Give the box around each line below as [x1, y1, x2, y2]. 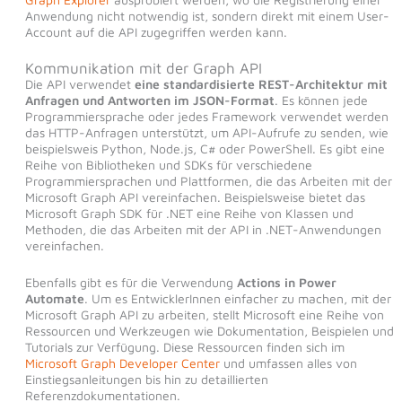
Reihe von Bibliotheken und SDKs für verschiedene [24, 157, 312, 173]
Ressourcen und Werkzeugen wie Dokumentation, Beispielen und [24, 322, 394, 338]
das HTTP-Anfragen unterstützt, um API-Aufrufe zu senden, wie [24, 125, 389, 141]
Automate [24, 290, 84, 306]
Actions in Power [236, 274, 336, 290]
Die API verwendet [24, 76, 135, 92]
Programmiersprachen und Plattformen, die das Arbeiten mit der [24, 173, 392, 189]
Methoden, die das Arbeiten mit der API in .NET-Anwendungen [24, 222, 381, 238]
